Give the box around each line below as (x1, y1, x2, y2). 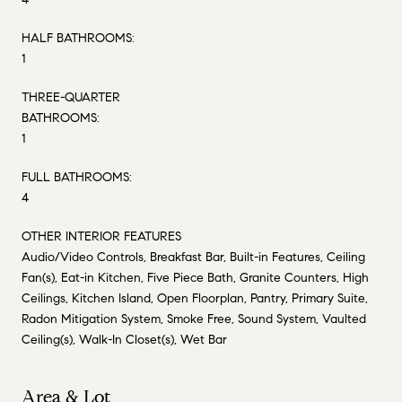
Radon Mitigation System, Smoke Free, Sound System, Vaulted (22, 310, 366, 327)
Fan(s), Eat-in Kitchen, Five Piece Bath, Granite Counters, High (22, 269, 369, 285)
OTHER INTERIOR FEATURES (22, 228, 181, 244)
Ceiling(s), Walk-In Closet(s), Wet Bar (22, 331, 227, 347)
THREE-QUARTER (22, 89, 120, 105)
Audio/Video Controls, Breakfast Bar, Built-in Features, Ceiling (22, 249, 365, 265)
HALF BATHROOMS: (22, 30, 135, 46)
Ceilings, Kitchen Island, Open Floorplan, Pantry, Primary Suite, (22, 290, 368, 306)
